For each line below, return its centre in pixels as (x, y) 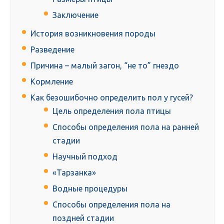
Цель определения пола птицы (112, 111)
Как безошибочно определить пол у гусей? (112, 98)
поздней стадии (83, 218)
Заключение (75, 15)
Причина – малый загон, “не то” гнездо (105, 66)
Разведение (52, 50)
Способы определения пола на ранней (126, 127)
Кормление (52, 82)
